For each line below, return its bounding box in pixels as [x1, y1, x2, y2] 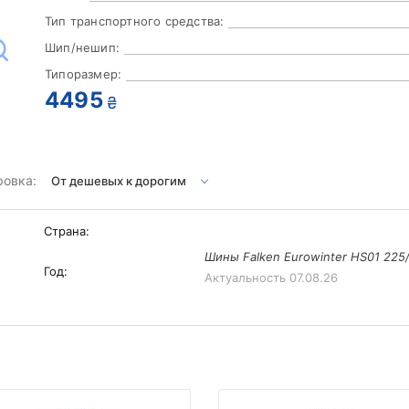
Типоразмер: [45, 67, 122, 82]
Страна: [44, 224, 90, 239]
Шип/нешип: [45, 40, 120, 56]
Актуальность [204, 270, 289, 286]
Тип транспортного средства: [45, 14, 225, 29]
